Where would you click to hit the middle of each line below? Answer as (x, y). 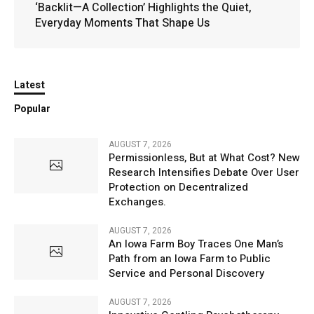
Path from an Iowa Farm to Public (190, 258)
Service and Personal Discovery (186, 273)
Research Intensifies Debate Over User (204, 172)
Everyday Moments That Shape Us (122, 23)
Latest (29, 85)
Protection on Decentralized (178, 187)
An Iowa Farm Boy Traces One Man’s (196, 244)
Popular (32, 109)
